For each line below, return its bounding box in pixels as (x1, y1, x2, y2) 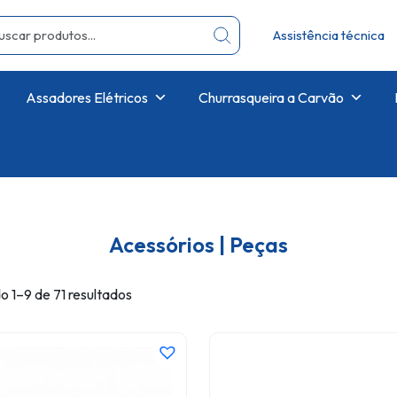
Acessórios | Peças (109, 230, 288, 258)
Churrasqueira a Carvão (198, 89, 344, 106)
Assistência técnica (272, 27, 385, 43)
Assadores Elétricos (26, 89, 148, 106)
